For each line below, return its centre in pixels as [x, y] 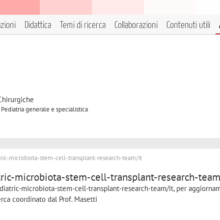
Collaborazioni [136, 25]
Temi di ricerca [83, 25]
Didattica [38, 25]
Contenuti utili [188, 25]
